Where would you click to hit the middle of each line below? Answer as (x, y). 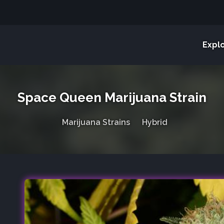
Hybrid (154, 122)
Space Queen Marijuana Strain (112, 97)
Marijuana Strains (96, 122)
